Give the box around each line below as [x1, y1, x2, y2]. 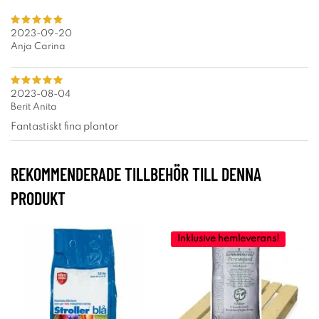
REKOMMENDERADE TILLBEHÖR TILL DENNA [11, 164, 261, 184]
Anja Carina [11, 42, 66, 51]
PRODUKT [11, 188, 66, 209]
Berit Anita [11, 103, 57, 112]
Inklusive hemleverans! [177, 234, 279, 244]
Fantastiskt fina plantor [11, 122, 119, 132]
